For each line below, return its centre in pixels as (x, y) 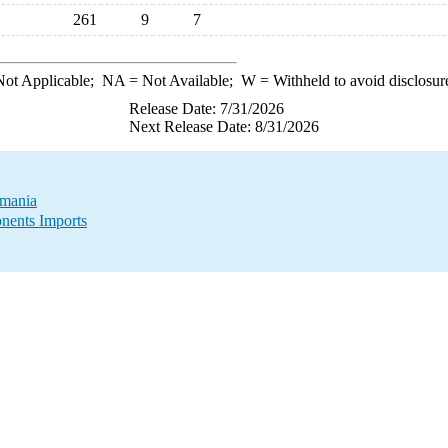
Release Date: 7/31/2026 (206, 108)
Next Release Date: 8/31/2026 (224, 126)
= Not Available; (182, 80)
